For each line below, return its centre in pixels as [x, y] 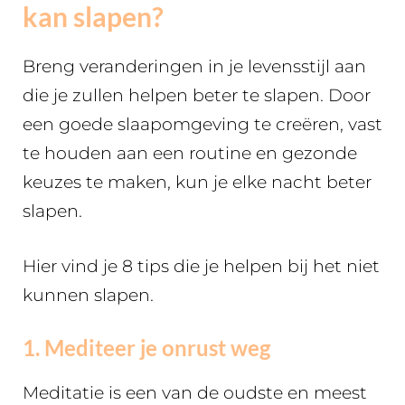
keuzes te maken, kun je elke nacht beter [197, 183]
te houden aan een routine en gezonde [190, 154]
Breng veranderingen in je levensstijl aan [194, 67]
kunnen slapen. [88, 295]
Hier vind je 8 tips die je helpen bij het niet [201, 266]
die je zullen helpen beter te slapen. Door [197, 96]
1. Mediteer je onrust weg [146, 348]
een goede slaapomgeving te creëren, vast [202, 125]
